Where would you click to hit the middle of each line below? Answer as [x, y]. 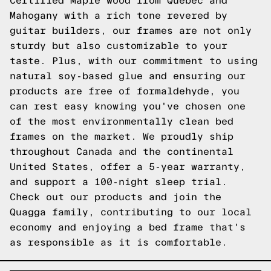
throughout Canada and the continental [122, 152]
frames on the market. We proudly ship [122, 136]
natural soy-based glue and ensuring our [128, 76]
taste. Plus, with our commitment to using [134, 61]
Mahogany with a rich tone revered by [119, 15]
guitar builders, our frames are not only [131, 31]
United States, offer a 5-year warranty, [128, 167]
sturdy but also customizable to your [119, 46]
